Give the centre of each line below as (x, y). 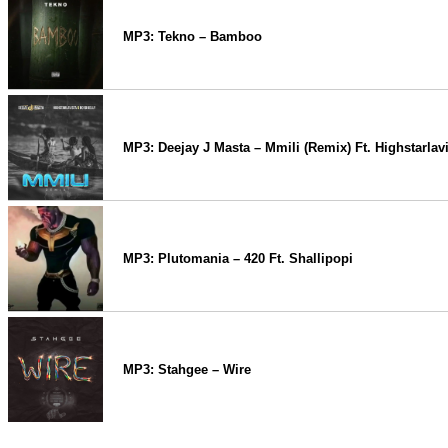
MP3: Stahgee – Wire (187, 369)
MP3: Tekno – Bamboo (192, 36)
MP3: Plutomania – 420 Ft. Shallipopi (238, 258)
